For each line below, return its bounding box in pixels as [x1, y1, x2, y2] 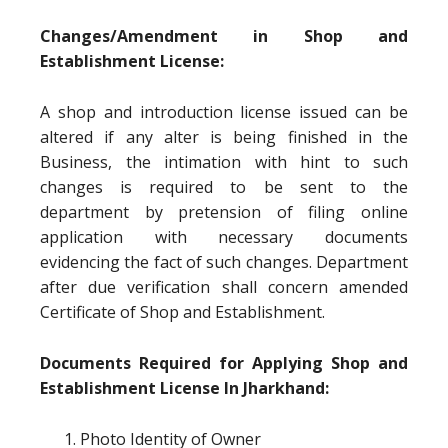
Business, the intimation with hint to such [40, 151, 408, 173]
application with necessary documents [40, 226, 408, 248]
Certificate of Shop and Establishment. [40, 301, 325, 323]
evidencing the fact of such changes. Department [40, 251, 408, 273]
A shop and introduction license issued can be [40, 101, 408, 123]
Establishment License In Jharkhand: [40, 377, 329, 399]
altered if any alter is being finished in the [40, 126, 408, 148]
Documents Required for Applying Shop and [40, 352, 408, 374]
